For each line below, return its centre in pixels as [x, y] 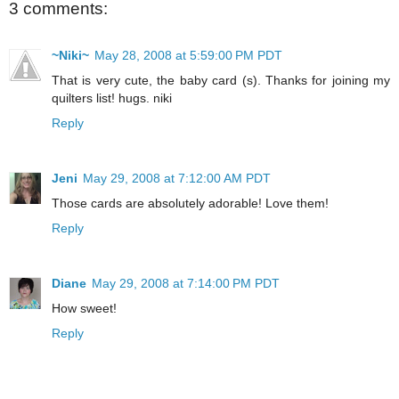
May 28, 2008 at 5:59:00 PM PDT [188, 55]
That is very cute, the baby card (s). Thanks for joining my [221, 80]
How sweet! [84, 308]
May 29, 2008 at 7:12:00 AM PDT [177, 178]
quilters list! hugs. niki [112, 98]
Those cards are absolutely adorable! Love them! [190, 203]
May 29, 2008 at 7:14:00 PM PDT [186, 283]
